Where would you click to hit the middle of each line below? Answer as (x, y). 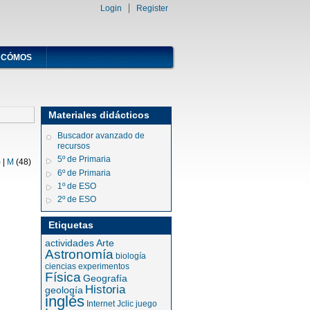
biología (131, 256)
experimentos (104, 267)
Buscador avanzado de (101, 136)
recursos (74, 146)
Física (63, 277)
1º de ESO (77, 186)
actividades (70, 243)
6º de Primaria (84, 173)
